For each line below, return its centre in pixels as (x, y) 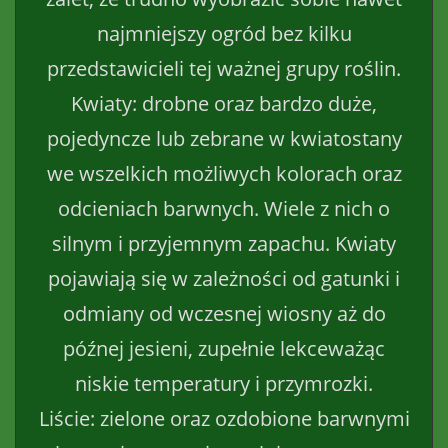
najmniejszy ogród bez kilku (224, 33)
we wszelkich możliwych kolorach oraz (224, 173)
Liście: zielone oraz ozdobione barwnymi (224, 418)
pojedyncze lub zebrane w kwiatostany (224, 138)
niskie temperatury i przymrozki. (224, 383)
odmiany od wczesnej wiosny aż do (224, 313)
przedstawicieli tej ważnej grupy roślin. (224, 68)
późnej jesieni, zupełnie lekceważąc (224, 348)
